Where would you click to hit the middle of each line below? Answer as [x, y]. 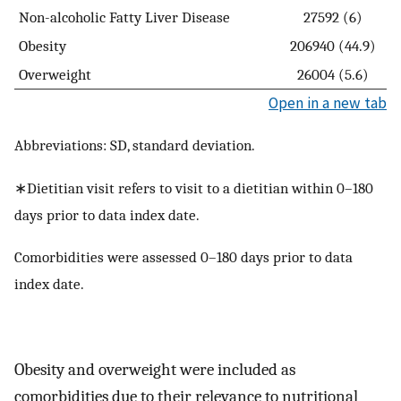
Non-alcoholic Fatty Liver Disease [123, 17]
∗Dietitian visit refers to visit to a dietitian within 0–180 [194, 188]
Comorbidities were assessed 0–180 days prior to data [183, 257]
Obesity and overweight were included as [155, 370]
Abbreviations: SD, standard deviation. [135, 145]
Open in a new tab [328, 102]
